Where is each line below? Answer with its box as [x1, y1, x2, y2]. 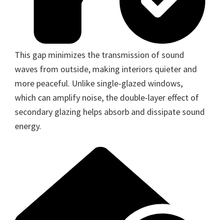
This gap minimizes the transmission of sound [15, 49, 184, 60]
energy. [15, 120, 41, 132]
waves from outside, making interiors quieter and [15, 63, 197, 75]
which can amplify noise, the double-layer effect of [15, 91, 199, 103]
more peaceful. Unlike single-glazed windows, [15, 77, 183, 89]
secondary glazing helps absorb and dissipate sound [15, 106, 205, 117]
